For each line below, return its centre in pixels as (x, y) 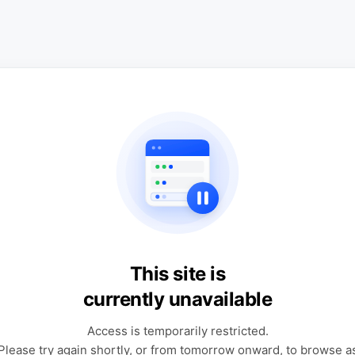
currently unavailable (177, 299)
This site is (177, 274)
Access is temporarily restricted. (177, 331)
